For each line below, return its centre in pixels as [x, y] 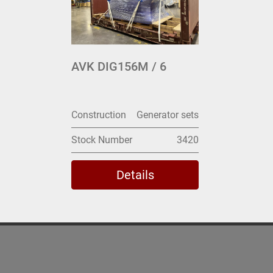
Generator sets [168, 115]
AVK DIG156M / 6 [119, 67]
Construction [99, 115]
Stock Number [102, 140]
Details [135, 175]
